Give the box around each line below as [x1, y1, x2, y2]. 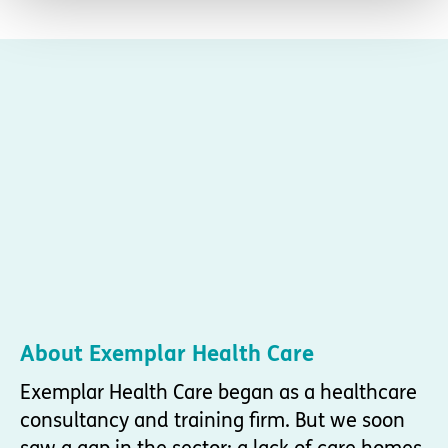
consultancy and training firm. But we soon [20, 408, 405, 432]
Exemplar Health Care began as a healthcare [20, 380, 417, 404]
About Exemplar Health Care [20, 340, 314, 367]
